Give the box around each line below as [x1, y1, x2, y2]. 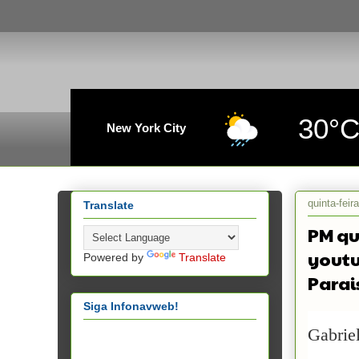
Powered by [83, 250, 147, 264]
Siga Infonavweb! [83, 299, 179, 313]
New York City [107, 121, 187, 135]
